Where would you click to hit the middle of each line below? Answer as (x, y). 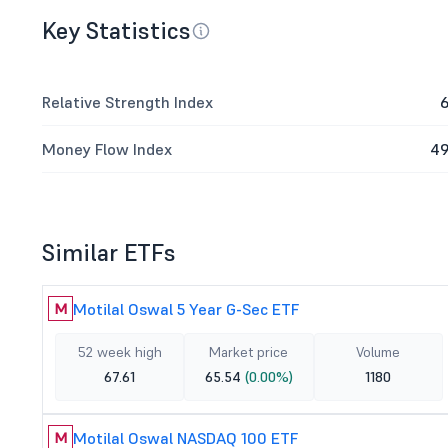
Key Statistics (116, 30)
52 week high (119, 352)
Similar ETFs (109, 252)
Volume (378, 352)
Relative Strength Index (127, 102)
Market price (249, 352)
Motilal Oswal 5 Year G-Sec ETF (186, 308)
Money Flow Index (107, 149)
